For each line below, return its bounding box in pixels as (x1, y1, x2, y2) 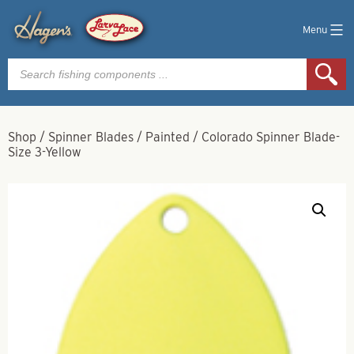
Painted (145, 130, 190, 145)
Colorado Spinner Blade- (201, 130, 340, 145)
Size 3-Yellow (8, 145, 81, 160)
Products (7, 56, 58, 71)
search (7, 69, 46, 84)
